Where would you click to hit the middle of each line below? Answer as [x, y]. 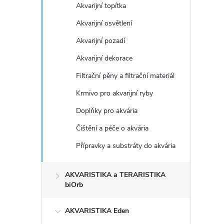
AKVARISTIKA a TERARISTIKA [115, 175]
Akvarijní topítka [101, 6]
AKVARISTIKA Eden [97, 211]
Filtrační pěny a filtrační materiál [125, 76]
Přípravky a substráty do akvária [126, 146]
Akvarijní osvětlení [104, 23]
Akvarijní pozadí [100, 41]
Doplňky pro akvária [107, 111]
